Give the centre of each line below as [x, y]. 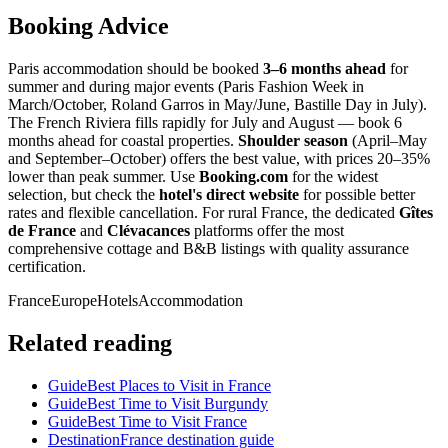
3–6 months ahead [324, 68]
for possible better [357, 194]
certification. [47, 266]
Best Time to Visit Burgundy [177, 403]
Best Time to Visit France [167, 421]
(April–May [387, 140]
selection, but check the [83, 194]
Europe [74, 300]
